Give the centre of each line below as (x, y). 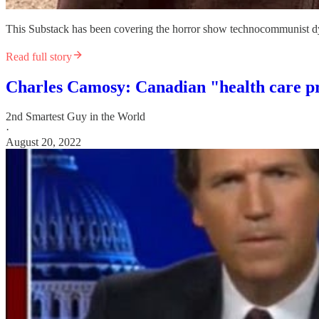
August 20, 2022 (43, 142)
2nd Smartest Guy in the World (75, 117)
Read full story (39, 56)
